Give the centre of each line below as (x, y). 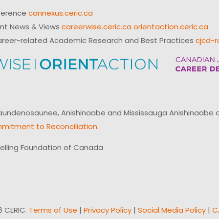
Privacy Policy (108, 210)
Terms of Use (53, 210)
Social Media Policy (172, 210)
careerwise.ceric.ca (97, 26)
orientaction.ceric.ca (171, 26)
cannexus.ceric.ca (61, 13)
